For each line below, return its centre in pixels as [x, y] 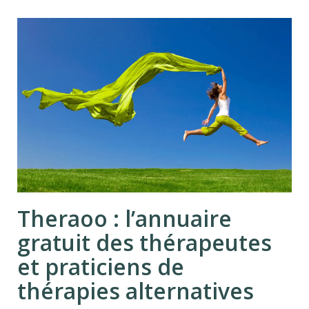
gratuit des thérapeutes [144, 243]
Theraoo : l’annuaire [124, 219]
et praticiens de [101, 267]
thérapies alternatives [136, 291]
